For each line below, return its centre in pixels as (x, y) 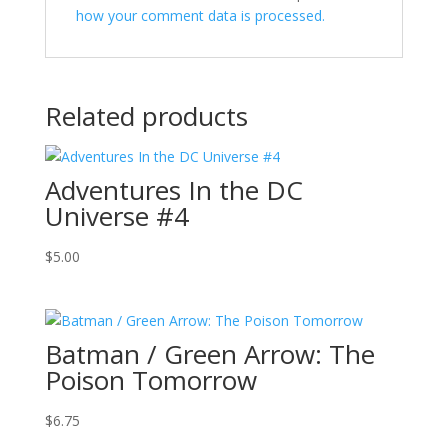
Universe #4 (116, 216)
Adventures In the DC (173, 190)
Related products (146, 116)
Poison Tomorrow (150, 380)
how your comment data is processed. (200, 16)
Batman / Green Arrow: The (209, 354)
